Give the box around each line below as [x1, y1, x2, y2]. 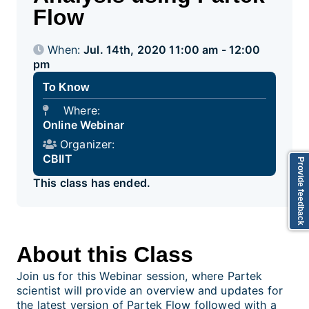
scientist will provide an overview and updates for [17, 283, 283, 297]
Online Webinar [43, 117, 124, 132]
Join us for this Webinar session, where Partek [17, 268, 263, 283]
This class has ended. [33, 175, 150, 190]
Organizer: [60, 137, 115, 151]
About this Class [17, 241, 193, 267]
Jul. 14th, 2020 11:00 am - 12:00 [83, 42, 261, 57]
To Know [43, 81, 89, 93]
